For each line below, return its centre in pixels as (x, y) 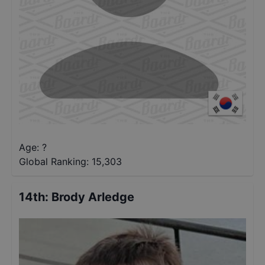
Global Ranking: (54, 161)
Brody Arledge (93, 197)
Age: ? (33, 147)
